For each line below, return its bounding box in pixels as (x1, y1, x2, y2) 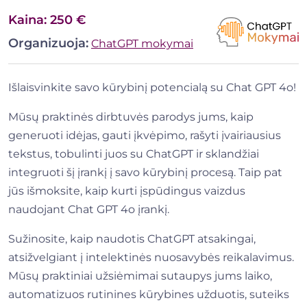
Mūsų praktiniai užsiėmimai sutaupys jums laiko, (8, 269, 272, 283)
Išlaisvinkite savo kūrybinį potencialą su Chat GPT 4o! (8, 81, 296, 95)
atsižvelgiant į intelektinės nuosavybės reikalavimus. (8, 251, 294, 265)
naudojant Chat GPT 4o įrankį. (8, 203, 169, 217)
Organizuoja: (8, 36, 88, 51)
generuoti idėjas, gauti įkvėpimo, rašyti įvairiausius (8, 129, 281, 143)
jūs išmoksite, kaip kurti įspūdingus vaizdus (8, 184, 245, 198)
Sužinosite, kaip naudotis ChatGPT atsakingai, (8, 232, 256, 246)
